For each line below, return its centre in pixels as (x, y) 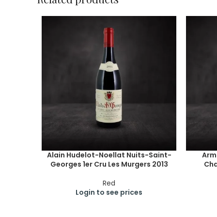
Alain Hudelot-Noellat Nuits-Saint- (109, 155)
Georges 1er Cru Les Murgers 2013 (109, 164)
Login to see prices (109, 192)
